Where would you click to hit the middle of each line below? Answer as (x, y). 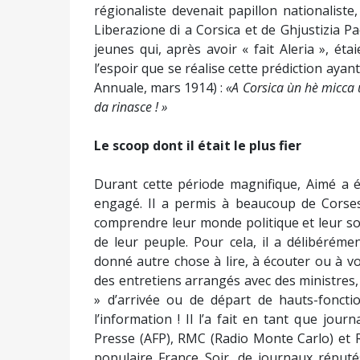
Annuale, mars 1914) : (160, 88)
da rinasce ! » (131, 107)
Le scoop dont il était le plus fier (198, 145)
